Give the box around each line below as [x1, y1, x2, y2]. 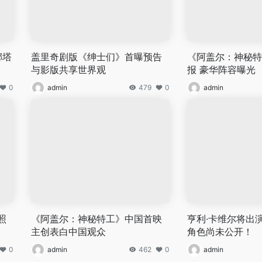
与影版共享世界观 [31, 63, 106, 75]
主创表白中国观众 [31, 225, 106, 237]
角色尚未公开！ [187, 225, 253, 237]
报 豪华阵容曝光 [187, 63, 256, 75]
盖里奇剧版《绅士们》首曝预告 [31, 50, 163, 63]
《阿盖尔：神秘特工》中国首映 [31, 212, 163, 225]
